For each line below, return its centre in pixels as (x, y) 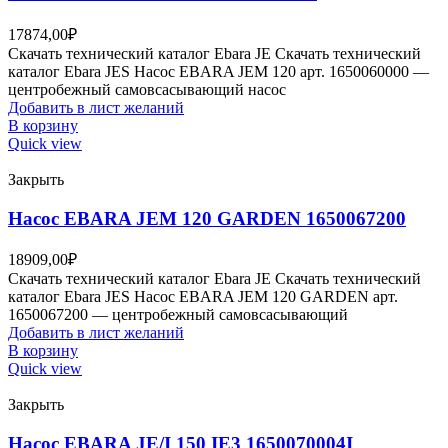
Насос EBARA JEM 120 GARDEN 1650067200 (207, 218)
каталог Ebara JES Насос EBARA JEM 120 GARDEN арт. (203, 297)
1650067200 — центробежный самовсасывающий (178, 315)
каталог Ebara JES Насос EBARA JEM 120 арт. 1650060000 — (218, 72)
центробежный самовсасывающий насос (147, 90)
